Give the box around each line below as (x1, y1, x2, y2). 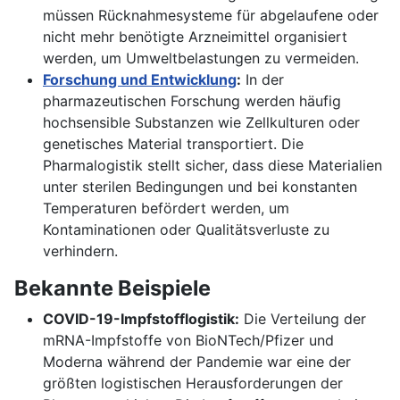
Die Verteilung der (239, 310, 366, 329)
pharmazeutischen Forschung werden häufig (43, 92, 341, 111)
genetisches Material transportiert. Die (43, 135, 304, 154)
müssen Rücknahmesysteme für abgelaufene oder (43, 6, 379, 25)
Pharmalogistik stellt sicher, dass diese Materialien (43, 156, 382, 175)
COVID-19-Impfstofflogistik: (43, 310, 239, 329)
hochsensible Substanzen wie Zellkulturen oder (43, 113, 360, 132)
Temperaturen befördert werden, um (43, 199, 289, 218)
